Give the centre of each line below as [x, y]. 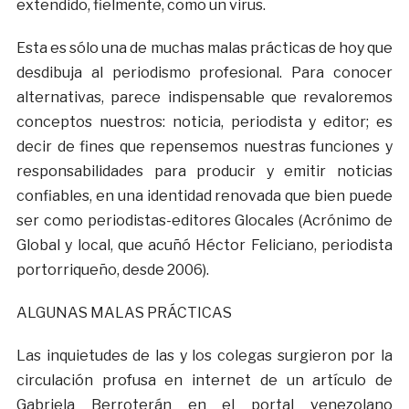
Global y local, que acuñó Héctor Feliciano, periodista [204, 246]
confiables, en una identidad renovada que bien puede [204, 196]
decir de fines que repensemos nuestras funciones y [204, 147]
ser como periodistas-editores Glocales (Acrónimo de [204, 221]
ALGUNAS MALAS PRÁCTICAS [124, 313]
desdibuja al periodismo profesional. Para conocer [204, 73]
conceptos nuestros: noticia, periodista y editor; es [204, 122]
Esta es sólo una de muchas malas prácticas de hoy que [204, 48]
